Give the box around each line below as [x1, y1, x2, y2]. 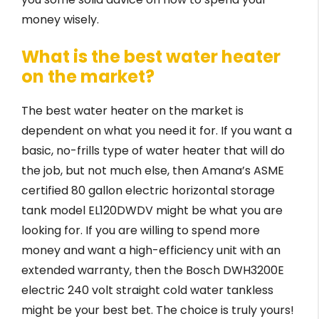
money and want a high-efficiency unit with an [21, 242, 281, 259]
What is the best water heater [21, 45, 281, 69]
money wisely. [21, 11, 99, 28]
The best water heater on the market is [21, 103, 244, 120]
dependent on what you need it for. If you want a [21, 122, 292, 140]
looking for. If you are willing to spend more [21, 222, 260, 239]
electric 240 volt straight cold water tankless [21, 282, 273, 299]
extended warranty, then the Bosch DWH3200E [21, 262, 284, 279]
